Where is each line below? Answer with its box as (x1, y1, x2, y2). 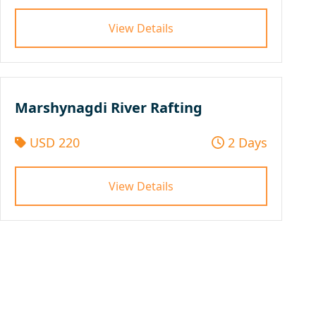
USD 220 (25, 133, 80, 151)
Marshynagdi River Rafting (15, 97, 202, 117)
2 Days (224, 133, 267, 151)
